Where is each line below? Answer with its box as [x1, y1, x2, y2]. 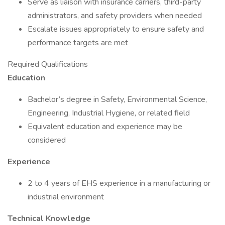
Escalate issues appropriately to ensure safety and [28, 24, 204, 35]
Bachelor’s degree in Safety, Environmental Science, [28, 94, 207, 105]
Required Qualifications [8, 59, 88, 70]
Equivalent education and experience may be [28, 121, 182, 132]
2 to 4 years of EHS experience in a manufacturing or [28, 178, 210, 189]
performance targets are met [28, 37, 128, 48]
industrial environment [28, 191, 104, 202]
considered [28, 135, 66, 146]
